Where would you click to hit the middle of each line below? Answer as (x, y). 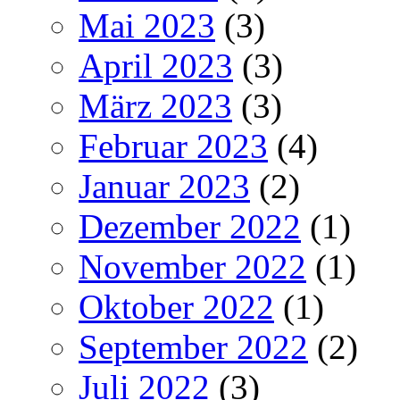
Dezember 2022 (190, 226)
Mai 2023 (147, 25)
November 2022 (192, 266)
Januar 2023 (164, 186)
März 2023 (155, 105)
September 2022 (193, 346)
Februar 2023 (173, 146)
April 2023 (156, 65)
